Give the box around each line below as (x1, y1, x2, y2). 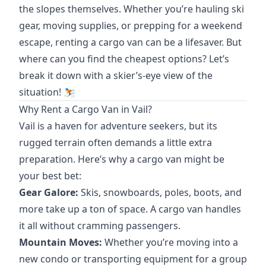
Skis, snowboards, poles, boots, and (78, 186, 242, 199)
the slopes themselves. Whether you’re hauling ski (19, 2, 244, 15)
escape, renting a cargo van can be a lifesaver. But (19, 36, 242, 49)
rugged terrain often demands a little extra (19, 136, 212, 149)
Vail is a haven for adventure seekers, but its (19, 119, 217, 132)
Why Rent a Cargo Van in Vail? (19, 103, 152, 116)
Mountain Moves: (19, 236, 102, 249)
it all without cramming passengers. (19, 219, 180, 232)
